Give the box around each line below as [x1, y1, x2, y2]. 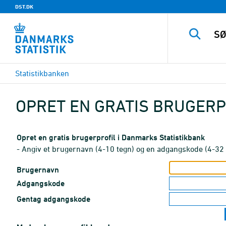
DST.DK [15, 3, 33, 10]
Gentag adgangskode [17, 194, 90, 204]
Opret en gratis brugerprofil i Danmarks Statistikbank [17, 133, 205, 142]
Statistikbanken [15, 69, 69, 78]
